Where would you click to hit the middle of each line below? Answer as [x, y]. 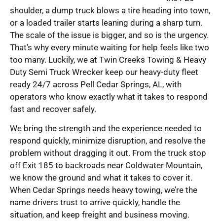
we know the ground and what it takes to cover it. [101, 178]
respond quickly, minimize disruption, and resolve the [108, 141]
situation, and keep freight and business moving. [100, 215]
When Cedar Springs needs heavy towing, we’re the [104, 190]
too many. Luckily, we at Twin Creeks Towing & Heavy [108, 59]
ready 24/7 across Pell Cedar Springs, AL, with [96, 84]
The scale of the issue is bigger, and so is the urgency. [109, 35]
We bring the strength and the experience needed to [106, 129]
